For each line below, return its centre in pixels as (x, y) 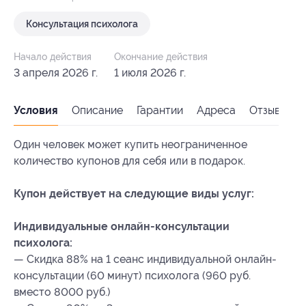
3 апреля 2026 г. (56, 73)
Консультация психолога (82, 24)
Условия (36, 111)
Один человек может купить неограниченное (130, 145)
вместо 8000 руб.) (62, 292)
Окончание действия (161, 57)
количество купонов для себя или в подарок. (129, 161)
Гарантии (160, 111)
